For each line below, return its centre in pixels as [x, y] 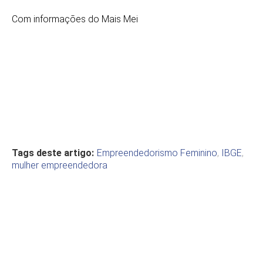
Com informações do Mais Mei [75, 19]
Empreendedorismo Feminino [157, 153]
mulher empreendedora [60, 165]
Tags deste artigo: [53, 153]
